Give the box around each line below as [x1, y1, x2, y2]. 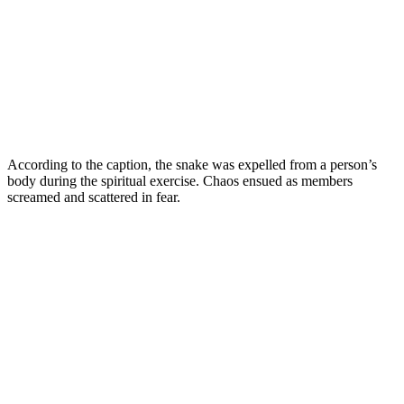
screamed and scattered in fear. [7, 188, 180, 205]
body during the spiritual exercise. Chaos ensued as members [7, 172, 353, 188]
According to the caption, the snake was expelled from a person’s [7, 156, 377, 172]
